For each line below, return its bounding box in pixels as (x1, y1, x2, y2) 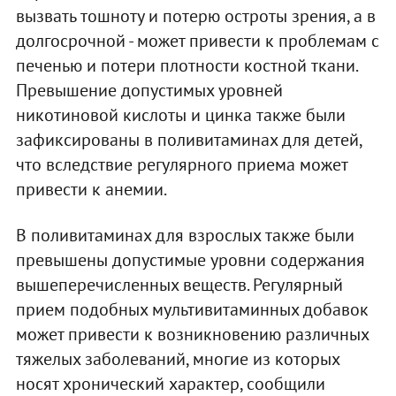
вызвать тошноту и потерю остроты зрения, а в (15, 4, 376, 27)
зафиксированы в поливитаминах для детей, (15, 127, 362, 151)
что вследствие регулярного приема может (15, 152, 347, 176)
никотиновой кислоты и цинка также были (15, 103, 346, 126)
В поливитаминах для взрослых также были (15, 223, 354, 247)
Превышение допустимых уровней (15, 78, 283, 102)
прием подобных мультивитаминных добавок (15, 297, 369, 321)
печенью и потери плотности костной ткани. (15, 53, 357, 77)
